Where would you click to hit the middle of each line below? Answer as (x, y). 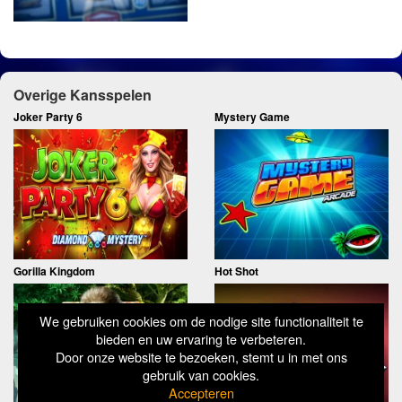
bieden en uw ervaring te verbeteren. (201, 339)
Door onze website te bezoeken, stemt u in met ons (201, 357)
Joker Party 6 (48, 117)
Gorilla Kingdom (54, 271)
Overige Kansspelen (83, 95)
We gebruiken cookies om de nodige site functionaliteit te (201, 321)
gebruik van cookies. (201, 375)
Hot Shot (236, 271)
